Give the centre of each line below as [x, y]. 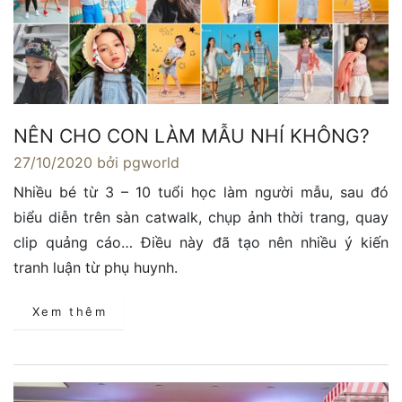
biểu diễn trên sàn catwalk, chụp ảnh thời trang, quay [201, 218]
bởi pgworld [138, 163]
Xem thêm [70, 312]
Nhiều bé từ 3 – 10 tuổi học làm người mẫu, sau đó [201, 192]
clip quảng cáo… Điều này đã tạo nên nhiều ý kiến [201, 243]
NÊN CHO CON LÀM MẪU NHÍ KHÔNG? [192, 136]
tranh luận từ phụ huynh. [96, 268]
